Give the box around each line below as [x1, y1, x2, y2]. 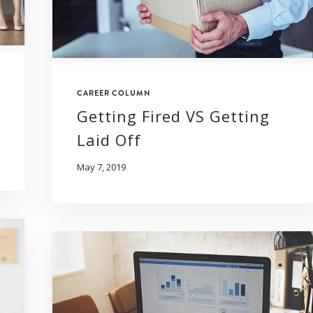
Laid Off [77, 129, 141, 151]
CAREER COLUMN [77, 87, 151, 99]
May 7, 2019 [77, 161, 126, 174]
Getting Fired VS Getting [77, 105, 270, 127]
